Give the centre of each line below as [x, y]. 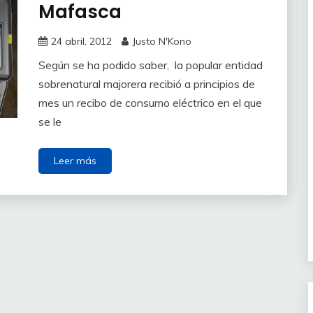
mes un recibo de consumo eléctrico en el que [150, 102]
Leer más [75, 160]
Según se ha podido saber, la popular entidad [150, 65]
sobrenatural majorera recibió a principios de [146, 83]
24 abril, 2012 [81, 41]
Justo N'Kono [161, 41]
